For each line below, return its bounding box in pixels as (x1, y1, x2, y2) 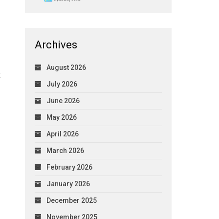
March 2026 (46, 146, 84, 154)
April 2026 (46, 130, 79, 138)
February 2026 (46, 163, 92, 171)
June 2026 (46, 96, 80, 105)
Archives (34, 39, 77, 51)
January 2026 (46, 179, 90, 188)
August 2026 (46, 63, 86, 71)
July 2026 (46, 80, 77, 88)
